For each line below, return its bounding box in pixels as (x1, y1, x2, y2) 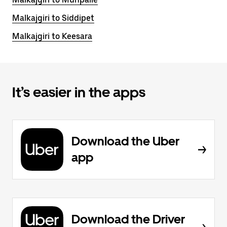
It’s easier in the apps (12, 84, 145, 101)
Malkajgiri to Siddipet (12, 13, 94, 23)
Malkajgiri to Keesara (12, 31, 92, 41)
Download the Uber (71, 134, 179, 148)
